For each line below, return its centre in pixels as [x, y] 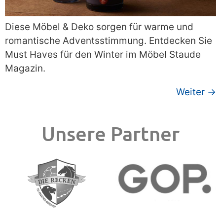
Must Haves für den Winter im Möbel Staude [103, 55]
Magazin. [25, 69]
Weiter [192, 92]
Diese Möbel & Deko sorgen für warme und [99, 27]
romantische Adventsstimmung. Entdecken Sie [109, 41]
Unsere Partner [110, 134]
